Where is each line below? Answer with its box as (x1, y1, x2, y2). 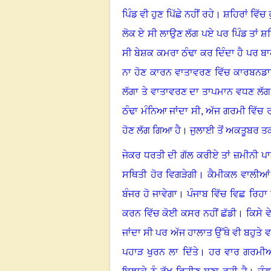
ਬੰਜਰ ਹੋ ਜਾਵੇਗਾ (122, 188, 178, 199)
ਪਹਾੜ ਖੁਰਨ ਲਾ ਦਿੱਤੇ (122, 246, 198, 257)
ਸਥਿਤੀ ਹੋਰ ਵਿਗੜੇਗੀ (122, 169, 198, 180)
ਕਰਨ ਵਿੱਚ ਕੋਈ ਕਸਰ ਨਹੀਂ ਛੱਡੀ (122, 207, 237, 218)
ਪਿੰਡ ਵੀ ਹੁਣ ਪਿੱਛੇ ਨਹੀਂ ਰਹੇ (122, 8, 214, 19)
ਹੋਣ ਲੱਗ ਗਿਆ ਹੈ (122, 125, 181, 135)
